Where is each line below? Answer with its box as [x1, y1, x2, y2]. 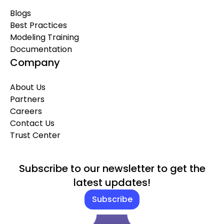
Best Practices [10, 19, 67, 31]
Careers [10, 105, 42, 117]
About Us [10, 81, 45, 93]
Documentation [10, 43, 72, 55]
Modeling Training [10, 31, 79, 43]
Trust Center [10, 129, 60, 141]
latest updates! [73, 175, 150, 189]
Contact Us [10, 117, 54, 129]
